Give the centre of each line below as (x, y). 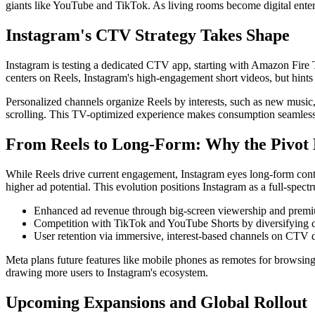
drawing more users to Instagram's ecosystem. (107, 272)
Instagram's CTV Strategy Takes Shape (148, 35)
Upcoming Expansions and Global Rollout (156, 302)
